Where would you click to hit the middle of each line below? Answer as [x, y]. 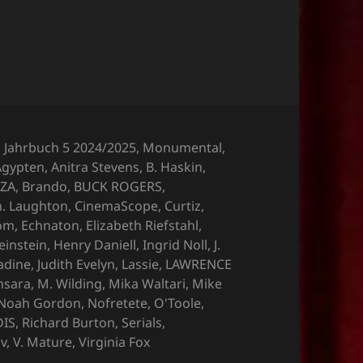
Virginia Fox [115, 342]
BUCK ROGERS [118, 186]
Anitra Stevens [96, 167]
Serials [142, 322]
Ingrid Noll [175, 244]
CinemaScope [117, 205]
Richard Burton [69, 322]
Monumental [183, 147]
